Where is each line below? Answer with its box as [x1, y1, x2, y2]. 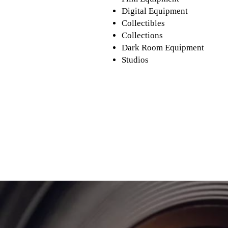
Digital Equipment [122, 6, 188, 16]
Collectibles [122, 18, 165, 28]
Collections [122, 30, 163, 40]
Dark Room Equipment [122, 42, 205, 52]
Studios [122, 54, 149, 65]
